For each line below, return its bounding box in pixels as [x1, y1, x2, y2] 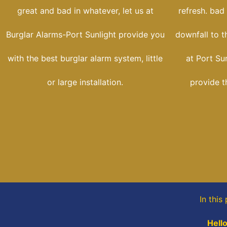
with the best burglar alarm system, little [8, 53, 163, 64]
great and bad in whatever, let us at [17, 6, 154, 16]
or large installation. [47, 77, 123, 88]
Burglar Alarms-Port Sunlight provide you [6, 29, 165, 40]
